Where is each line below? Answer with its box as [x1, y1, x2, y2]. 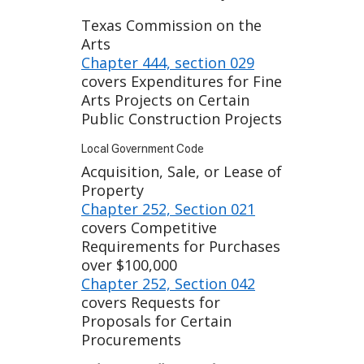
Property [81, 180, 144, 201]
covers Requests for [81, 292, 220, 313]
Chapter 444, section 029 [81, 53, 254, 73]
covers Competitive [81, 218, 217, 238]
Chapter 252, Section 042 [81, 274, 255, 294]
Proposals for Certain [81, 311, 232, 331]
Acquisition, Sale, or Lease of [81, 162, 282, 182]
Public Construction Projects [81, 109, 282, 129]
